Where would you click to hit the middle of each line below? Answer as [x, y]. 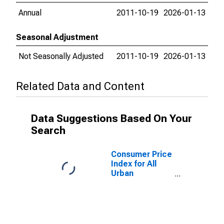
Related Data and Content [80, 86]
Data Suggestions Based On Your [111, 118]
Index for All [134, 164]
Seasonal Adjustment [57, 37]
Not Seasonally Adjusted [61, 56]
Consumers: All [140, 183]
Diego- [124, 202]
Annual [30, 13]
